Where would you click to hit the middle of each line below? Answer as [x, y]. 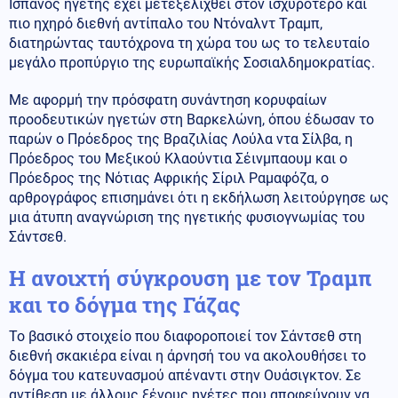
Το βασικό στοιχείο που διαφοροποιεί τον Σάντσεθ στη [185, 336]
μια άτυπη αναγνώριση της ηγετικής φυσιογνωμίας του [187, 217]
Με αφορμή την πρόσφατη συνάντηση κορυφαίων [168, 99]
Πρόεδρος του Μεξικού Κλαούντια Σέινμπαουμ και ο [178, 158]
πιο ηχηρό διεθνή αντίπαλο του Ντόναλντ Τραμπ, [166, 23]
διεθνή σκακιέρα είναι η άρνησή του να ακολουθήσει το [187, 355]
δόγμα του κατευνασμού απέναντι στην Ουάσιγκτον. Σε [185, 375]
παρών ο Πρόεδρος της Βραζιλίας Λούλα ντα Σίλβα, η [181, 139]
